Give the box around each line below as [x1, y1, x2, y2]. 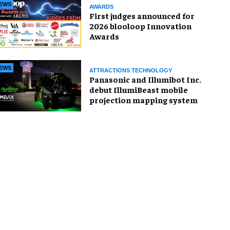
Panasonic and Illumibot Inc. [89, 73, 201, 84]
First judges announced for [89, 10, 195, 21]
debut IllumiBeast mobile [89, 84, 188, 94]
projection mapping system [89, 94, 198, 105]
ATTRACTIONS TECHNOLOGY [89, 67, 172, 73]
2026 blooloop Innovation [89, 20, 191, 31]
